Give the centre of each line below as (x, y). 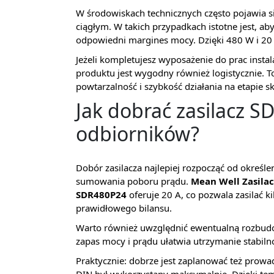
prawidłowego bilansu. (124, 208)
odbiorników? (138, 134)
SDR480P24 (101, 195)
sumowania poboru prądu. (133, 181)
